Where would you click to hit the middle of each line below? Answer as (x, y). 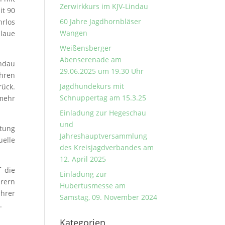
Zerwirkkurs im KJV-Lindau (104, 6)
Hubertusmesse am (93, 186)
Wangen (74, 33)
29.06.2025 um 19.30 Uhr (102, 71)
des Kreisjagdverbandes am (107, 147)
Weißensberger (86, 48)
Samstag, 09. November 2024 (109, 197)
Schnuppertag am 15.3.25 (103, 98)
